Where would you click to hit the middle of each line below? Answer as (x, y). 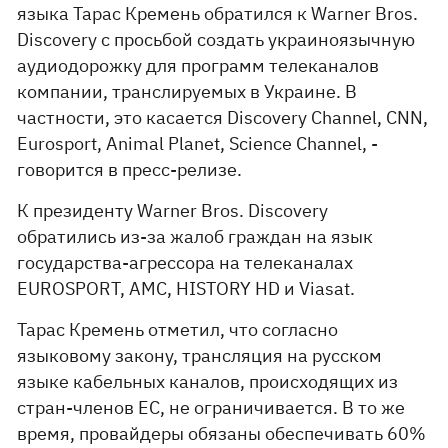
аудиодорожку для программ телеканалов (198, 65)
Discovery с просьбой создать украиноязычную (216, 39)
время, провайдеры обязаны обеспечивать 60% (222, 433)
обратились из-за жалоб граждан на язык (195, 236)
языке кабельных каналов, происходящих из (208, 381)
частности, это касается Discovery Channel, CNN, (223, 117)
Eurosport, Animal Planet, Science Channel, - (198, 143)
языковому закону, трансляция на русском (200, 355)
